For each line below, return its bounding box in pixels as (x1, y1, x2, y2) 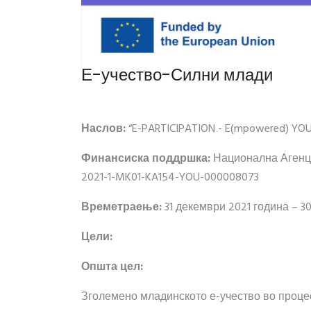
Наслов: (81, 119, 128, 138)
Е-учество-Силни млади (81, 62, 273, 86)
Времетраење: (81, 198, 165, 217)
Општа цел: (81, 258, 143, 276)
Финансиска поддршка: (81, 149, 213, 168)
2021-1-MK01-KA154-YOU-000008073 (81, 168, 259, 187)
